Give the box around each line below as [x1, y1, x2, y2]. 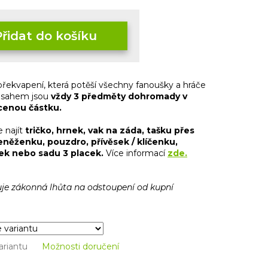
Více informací [103, 148, 167, 159]
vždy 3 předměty [51, 91, 126, 102]
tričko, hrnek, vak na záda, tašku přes [25, 125, 194, 136]
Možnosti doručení [42, 241, 119, 252]
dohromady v [128, 91, 187, 102]
